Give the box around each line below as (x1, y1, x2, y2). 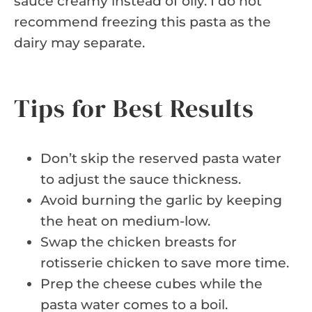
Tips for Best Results (14, 91, 254, 125)
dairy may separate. (14, 34, 145, 51)
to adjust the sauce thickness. (40, 171, 241, 187)
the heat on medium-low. (40, 212, 210, 229)
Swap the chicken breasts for (40, 233, 237, 250)
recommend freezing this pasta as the (14, 13, 271, 30)
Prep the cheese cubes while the (40, 275, 263, 292)
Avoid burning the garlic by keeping (40, 192, 282, 208)
